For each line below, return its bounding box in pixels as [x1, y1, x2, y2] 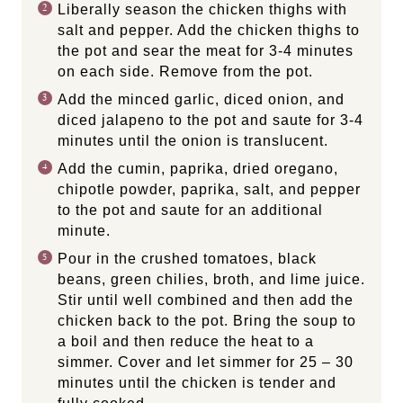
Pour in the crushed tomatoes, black [58, 250, 317, 266]
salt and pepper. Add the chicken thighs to [58, 22, 360, 38]
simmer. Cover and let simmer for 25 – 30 [58, 354, 354, 370]
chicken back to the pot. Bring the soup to [58, 312, 356, 328]
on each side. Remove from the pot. [58, 63, 322, 79]
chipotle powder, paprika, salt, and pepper [58, 181, 361, 197]
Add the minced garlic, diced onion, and [58, 91, 345, 107]
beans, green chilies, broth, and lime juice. [58, 271, 365, 287]
